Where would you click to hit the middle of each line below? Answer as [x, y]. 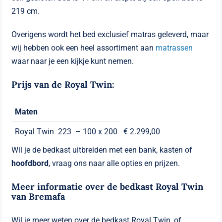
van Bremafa [38, 197]
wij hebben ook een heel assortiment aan [84, 48]
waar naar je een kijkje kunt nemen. [73, 61]
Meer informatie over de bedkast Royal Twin [108, 187]
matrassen [174, 48]
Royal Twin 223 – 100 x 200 [66, 132]
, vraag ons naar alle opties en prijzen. [114, 164]
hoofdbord [30, 164]
